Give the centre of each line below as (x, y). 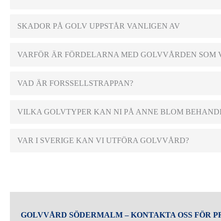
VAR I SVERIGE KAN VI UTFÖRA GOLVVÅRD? (103, 140)
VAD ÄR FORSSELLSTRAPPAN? (75, 83)
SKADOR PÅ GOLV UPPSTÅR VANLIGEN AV (99, 26)
